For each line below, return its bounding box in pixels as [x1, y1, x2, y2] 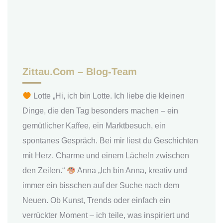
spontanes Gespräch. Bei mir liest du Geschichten [22, 136, 198, 145]
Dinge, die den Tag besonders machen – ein [22, 107, 178, 115]
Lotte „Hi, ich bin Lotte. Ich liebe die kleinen [31, 92, 185, 101]
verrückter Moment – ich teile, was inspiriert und [22, 211, 190, 220]
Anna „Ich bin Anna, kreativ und [76, 166, 188, 175]
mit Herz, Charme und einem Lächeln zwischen [22, 151, 189, 160]
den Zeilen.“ [22, 166, 67, 175]
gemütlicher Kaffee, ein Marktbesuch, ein [22, 121, 166, 130]
